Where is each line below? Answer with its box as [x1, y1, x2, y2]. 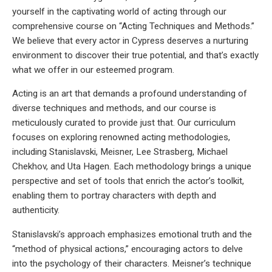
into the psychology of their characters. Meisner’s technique [12, 257, 251, 269]
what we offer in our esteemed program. [12, 64, 174, 76]
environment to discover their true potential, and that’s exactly [12, 50, 259, 61]
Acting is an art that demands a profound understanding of [12, 88, 247, 100]
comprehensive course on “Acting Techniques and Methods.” [12, 21, 254, 32]
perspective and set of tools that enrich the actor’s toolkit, [12, 175, 244, 187]
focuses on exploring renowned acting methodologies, [12, 132, 230, 143]
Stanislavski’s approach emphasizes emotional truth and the [12, 228, 252, 240]
